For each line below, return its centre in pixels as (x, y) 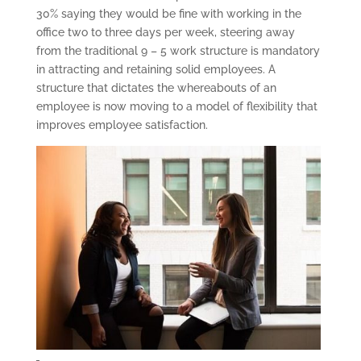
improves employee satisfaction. (122, 125)
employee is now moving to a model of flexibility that (176, 107)
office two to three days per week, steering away (165, 33)
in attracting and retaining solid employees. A (156, 70)
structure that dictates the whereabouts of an (156, 88)
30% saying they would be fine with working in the (168, 14)
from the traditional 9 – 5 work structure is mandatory (178, 51)
